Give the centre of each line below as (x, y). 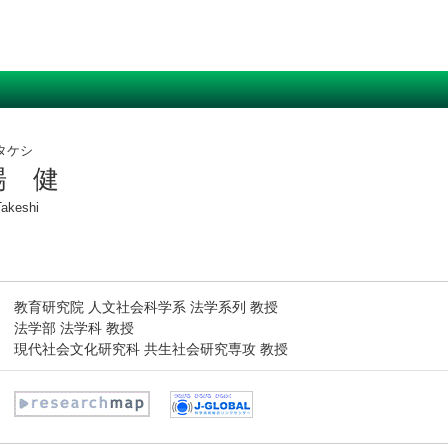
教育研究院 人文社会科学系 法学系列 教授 (146, 307)
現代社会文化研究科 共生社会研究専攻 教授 (151, 349)
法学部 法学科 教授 (74, 328)
